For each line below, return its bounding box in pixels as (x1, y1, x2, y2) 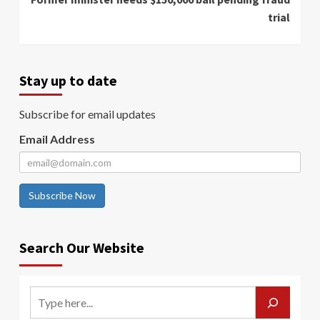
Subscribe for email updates (19, 107, 156, 121)
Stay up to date (19, 71, 117, 90)
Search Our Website (19, 239, 144, 257)
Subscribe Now (29, 189, 96, 202)
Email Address (19, 132, 95, 146)
